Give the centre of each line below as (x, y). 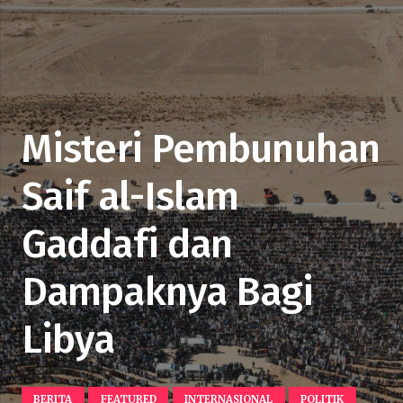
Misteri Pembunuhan (201, 148)
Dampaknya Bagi (168, 291)
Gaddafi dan (127, 243)
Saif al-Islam (130, 196)
